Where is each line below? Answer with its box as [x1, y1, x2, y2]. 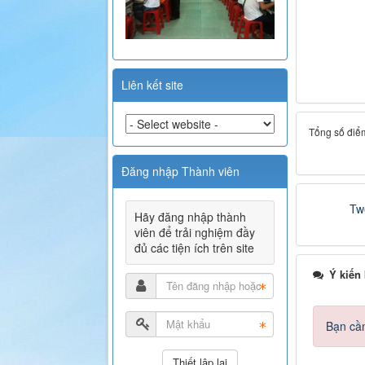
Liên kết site [121, 76, 183, 93]
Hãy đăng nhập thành [134, 208, 246, 225]
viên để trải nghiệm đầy [134, 223, 255, 240]
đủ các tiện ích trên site [134, 239, 254, 256]
